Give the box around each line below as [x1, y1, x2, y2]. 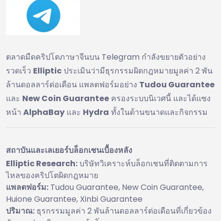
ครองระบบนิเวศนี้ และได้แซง [109, 92, 211, 104]
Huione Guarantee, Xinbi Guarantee [6, 193, 143, 205]
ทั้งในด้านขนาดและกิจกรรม [109, 106, 208, 118]
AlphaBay [23, 106, 65, 118]
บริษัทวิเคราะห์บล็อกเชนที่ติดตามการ [77, 157, 208, 169]
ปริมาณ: [6, 205, 35, 217]
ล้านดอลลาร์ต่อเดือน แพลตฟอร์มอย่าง [6, 78, 139, 90]
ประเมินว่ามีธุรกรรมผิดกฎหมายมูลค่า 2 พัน [62, 65, 213, 76]
